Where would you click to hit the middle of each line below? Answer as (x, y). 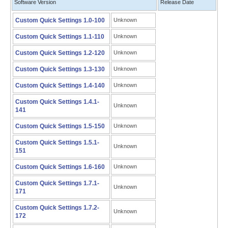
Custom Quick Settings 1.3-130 (60, 69)
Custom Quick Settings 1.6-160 (60, 167)
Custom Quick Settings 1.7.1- (57, 183)
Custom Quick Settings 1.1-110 (60, 37)
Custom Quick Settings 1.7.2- (57, 208)
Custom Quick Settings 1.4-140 (60, 85)
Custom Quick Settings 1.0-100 (60, 20)
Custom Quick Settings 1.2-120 (60, 53)
